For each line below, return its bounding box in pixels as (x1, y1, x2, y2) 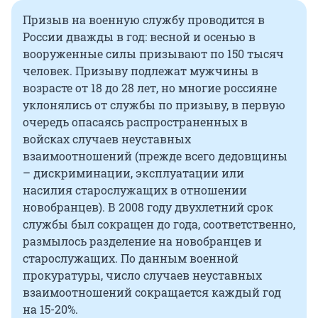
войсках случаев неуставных (23, 131, 191, 147)
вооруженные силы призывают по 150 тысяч (23, 46, 284, 62)
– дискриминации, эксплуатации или (23, 165, 244, 181)
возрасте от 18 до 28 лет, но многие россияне (23, 80, 277, 96)
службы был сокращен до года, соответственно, (23, 216, 295, 232)
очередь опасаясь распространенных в (23, 114, 248, 130)
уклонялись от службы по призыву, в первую (23, 97, 285, 113)
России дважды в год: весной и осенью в (23, 29, 256, 45)
